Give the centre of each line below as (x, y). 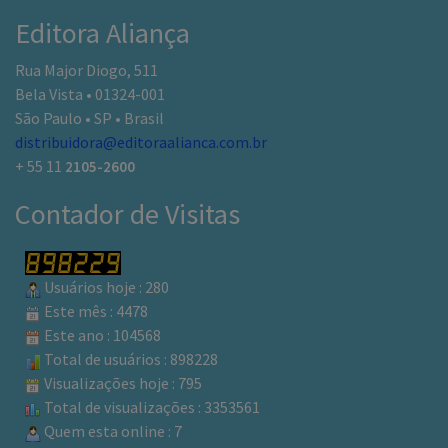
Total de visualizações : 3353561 (150, 407)
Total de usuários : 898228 (129, 359)
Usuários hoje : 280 (105, 287)
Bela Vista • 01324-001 (90, 94)
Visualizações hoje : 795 (121, 383)
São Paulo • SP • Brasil (89, 118)
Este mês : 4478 (94, 311)
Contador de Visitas (127, 214)
